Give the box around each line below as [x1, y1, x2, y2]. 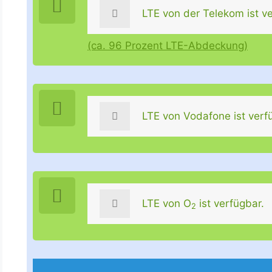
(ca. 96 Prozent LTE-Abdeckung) [87, 39, 248, 52]
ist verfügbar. [195, 197, 264, 209]
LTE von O [141, 197, 191, 209]
